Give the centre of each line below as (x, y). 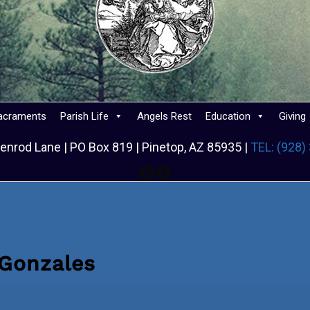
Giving (292, 116)
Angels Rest (164, 116)
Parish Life (84, 116)
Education (228, 116)
